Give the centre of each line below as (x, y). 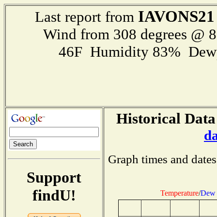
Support (54, 177)
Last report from (86, 17)
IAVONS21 (176, 16)
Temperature (179, 193)
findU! (54, 195)
